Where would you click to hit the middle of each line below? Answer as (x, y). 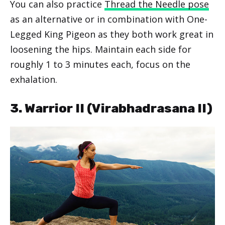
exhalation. (34, 79)
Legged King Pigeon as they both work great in (112, 34)
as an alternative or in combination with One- (109, 19)
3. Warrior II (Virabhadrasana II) (111, 108)
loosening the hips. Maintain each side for (101, 49)
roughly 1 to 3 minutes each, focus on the (100, 64)
